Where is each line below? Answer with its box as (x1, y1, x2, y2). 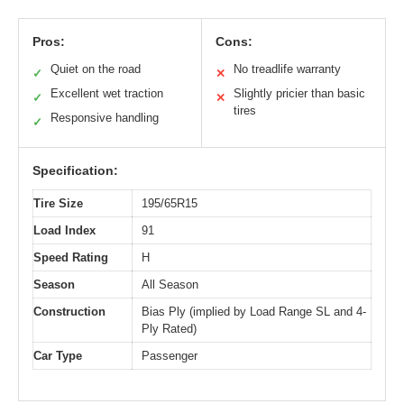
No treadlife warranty (234, 61, 341, 76)
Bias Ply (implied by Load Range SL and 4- (142, 304, 366, 318)
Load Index (33, 223, 96, 237)
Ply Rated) (142, 321, 197, 335)
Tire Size (33, 196, 83, 210)
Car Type (33, 348, 82, 363)
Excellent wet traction (50, 86, 163, 100)
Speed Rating (33, 250, 108, 264)
